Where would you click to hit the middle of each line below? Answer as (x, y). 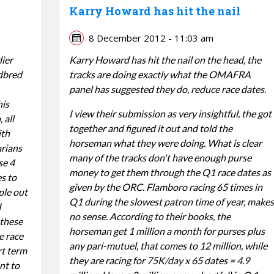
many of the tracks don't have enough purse (160, 157)
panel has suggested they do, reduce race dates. (167, 89)
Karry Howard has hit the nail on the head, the (165, 59)
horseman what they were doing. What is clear (165, 143)
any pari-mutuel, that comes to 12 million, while (168, 245)
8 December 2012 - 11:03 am (151, 38)
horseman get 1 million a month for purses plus (167, 231)
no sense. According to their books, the (150, 216)
